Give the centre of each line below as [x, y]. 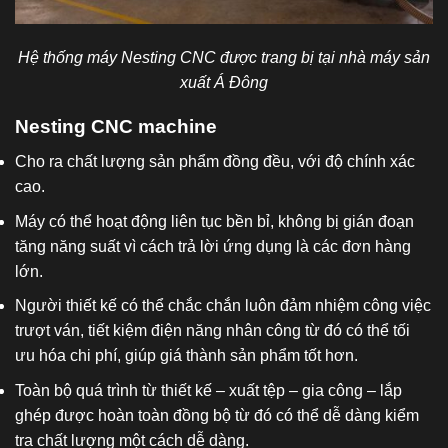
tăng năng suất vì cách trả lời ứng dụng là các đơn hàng [213, 246]
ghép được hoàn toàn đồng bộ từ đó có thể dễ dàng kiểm [217, 415]
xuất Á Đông [224, 82]
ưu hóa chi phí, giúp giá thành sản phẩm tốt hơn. [186, 356]
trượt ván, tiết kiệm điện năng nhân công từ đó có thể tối [212, 331]
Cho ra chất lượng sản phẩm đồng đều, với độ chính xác [215, 161]
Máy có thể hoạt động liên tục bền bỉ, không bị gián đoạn [214, 221]
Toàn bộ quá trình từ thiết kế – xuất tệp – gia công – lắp [208, 390]
